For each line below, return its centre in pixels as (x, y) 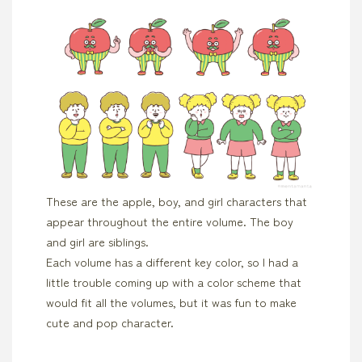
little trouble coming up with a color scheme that (173, 282)
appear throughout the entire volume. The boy (169, 221)
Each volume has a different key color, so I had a (172, 262)
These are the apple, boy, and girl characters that (176, 201)
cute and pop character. (109, 322)
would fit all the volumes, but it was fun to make (171, 302)
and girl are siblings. (97, 242)
